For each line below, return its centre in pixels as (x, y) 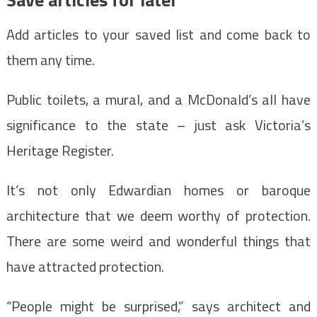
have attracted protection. (85, 266)
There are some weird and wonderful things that (158, 241)
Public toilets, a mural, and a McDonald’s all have (158, 99)
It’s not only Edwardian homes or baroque (158, 190)
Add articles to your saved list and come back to (158, 34)
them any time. (50, 59)
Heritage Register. (60, 150)
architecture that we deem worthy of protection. (158, 215)
